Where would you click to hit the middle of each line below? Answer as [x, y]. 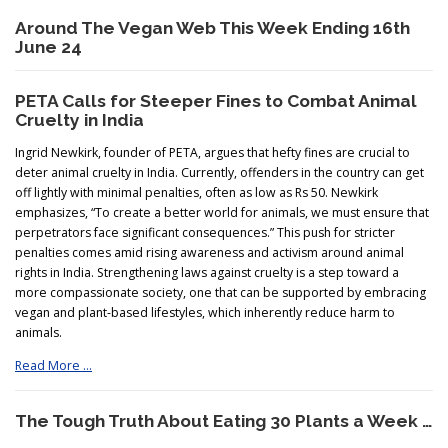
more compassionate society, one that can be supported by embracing [220, 293]
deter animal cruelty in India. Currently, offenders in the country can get [219, 173]
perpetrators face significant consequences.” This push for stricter [205, 233]
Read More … [53, 366]
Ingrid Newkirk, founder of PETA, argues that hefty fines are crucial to [212, 153]
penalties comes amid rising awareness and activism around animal [209, 253]
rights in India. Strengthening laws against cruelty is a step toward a [207, 273]
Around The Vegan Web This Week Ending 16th [212, 28]
